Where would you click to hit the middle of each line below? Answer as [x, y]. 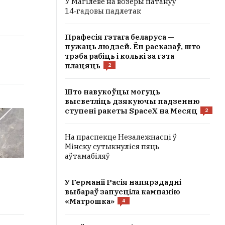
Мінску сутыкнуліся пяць [112, 146]
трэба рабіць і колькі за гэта [120, 56]
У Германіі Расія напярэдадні [123, 182]
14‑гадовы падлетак [103, 11]
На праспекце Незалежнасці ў [121, 137]
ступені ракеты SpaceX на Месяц [131, 111]
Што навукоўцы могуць [113, 92]
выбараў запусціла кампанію [123, 192]
